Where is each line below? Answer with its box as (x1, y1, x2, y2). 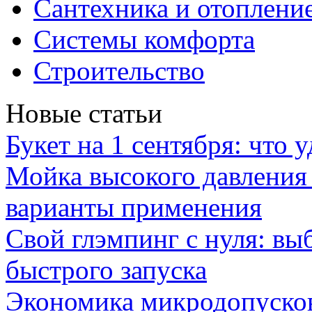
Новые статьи (6, 98, 162, 128)
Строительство (33, 56, 205, 86)
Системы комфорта (33, 24, 255, 54)
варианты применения (6, 192, 262, 222)
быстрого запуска (6, 255, 207, 285)
